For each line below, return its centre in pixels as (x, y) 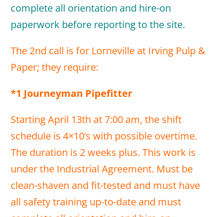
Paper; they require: (55, 67)
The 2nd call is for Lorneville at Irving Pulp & (108, 51)
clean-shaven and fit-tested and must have (106, 185)
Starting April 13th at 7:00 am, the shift (96, 119)
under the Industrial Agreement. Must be (102, 169)
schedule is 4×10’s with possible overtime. (104, 136)
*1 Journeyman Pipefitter (73, 93)
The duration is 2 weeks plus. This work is (103, 152)
